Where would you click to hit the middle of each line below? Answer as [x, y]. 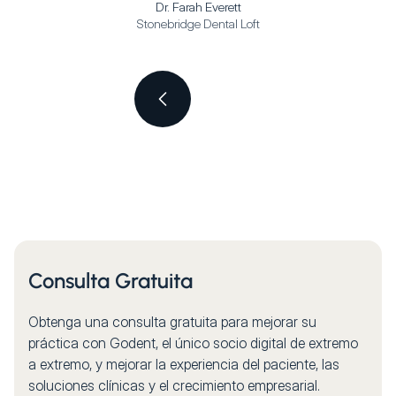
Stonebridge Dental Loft [198, 23]
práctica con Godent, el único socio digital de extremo [193, 343]
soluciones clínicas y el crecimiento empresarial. [174, 385]
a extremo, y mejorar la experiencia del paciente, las [184, 364]
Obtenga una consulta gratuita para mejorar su [172, 322]
